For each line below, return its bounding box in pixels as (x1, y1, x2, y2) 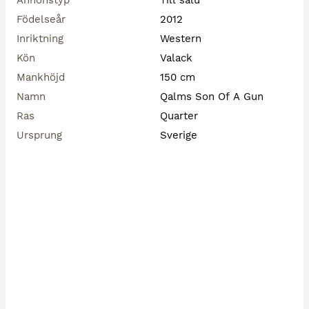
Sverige (160, 129, 197, 141)
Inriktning (17, 32, 63, 45)
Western (160, 32, 201, 45)
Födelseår (17, 13, 66, 26)
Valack (160, 52, 192, 64)
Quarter (160, 110, 198, 122)
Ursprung (17, 129, 62, 141)
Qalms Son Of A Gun (160, 90, 263, 103)
